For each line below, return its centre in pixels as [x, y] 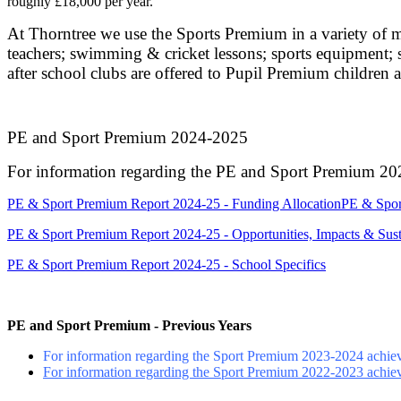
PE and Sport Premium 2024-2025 [128, 137]
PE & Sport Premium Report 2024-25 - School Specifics [166, 264]
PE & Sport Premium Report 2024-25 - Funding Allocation [174, 203]
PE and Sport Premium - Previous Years [129, 325]
